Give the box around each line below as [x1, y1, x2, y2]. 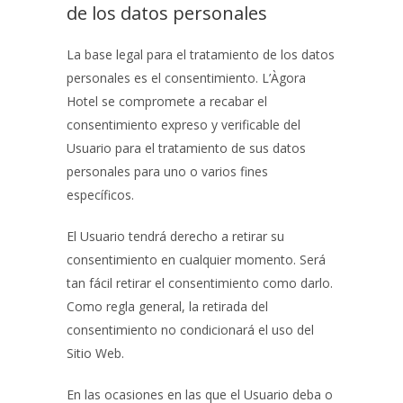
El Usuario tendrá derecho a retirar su [67, 228, 284, 245]
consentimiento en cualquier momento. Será [67, 251, 326, 268]
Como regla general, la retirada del [67, 298, 268, 315]
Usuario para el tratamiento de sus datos [67, 139, 306, 157]
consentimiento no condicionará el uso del [67, 321, 314, 338]
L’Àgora [262, 69, 306, 86]
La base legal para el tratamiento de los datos [67, 46, 335, 63]
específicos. [67, 186, 134, 203]
